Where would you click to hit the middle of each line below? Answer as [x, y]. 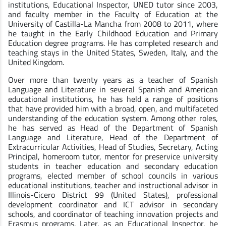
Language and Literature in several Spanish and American [113, 89]
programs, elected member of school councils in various [113, 175]
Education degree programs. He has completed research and [113, 43]
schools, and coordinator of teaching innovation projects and [113, 214]
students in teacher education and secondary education [113, 166]
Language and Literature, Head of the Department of [113, 137]
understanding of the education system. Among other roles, [113, 118]
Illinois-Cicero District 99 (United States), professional [113, 194]
